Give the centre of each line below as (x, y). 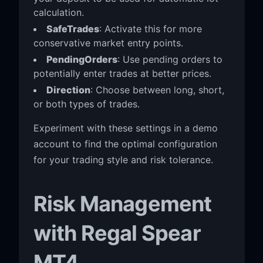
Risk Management (122, 203)
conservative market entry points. (108, 43)
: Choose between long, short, (157, 90)
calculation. (58, 12)
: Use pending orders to (170, 59)
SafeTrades (73, 28)
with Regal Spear (117, 233)
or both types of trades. (86, 104)
